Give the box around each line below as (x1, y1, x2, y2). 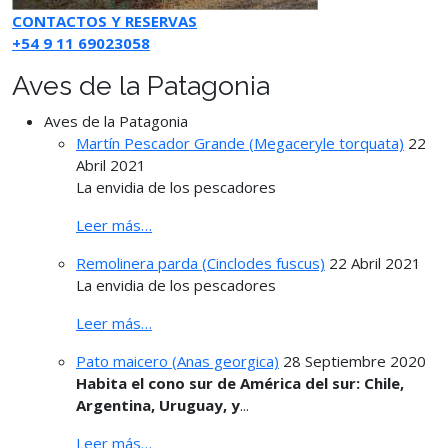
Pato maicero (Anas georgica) (76, 350, 279, 371)
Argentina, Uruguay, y (76, 394, 240, 415)
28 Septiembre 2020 (283, 350, 426, 371)
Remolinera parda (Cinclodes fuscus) (76, 252, 325, 273)
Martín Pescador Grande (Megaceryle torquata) (76, 132, 404, 153)
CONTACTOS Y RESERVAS (12, 10, 197, 31)
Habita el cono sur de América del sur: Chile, (76, 372, 404, 393)
